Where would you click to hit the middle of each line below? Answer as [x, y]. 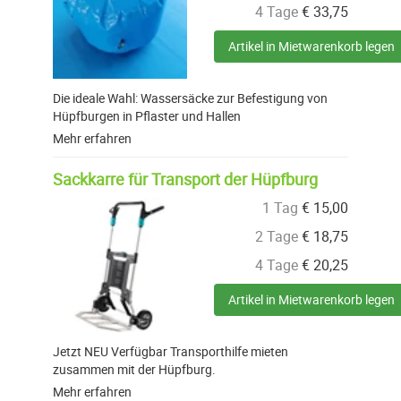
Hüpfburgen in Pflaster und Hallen [147, 116]
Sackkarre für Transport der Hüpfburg [185, 179]
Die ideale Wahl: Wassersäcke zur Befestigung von [190, 98]
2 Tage [277, 237]
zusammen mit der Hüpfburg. [134, 370]
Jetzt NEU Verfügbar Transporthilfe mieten [171, 352]
